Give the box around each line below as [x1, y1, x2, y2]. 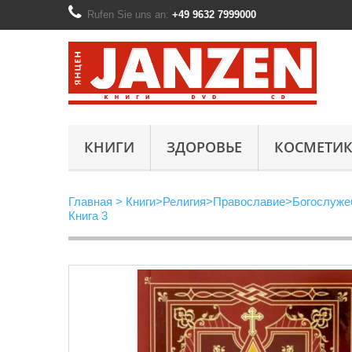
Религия [163, 195, 206, 208]
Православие [213, 195, 285, 208]
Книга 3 [68, 209, 108, 222]
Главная [68, 195, 112, 208]
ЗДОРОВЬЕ [167, 137, 242, 156]
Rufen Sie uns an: [87, 9, 172, 20]
